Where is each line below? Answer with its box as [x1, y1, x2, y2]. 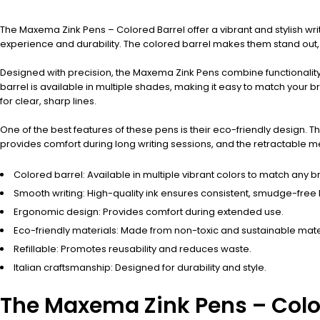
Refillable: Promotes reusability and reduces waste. [14, 242, 251, 256]
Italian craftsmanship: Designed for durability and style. [14, 261, 266, 274]
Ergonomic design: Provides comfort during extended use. [14, 205, 284, 219]
